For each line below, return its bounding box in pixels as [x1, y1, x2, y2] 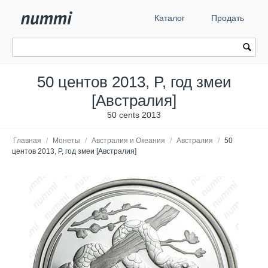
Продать [211, 13, 244, 23]
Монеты [53, 136, 80, 145]
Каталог [154, 13, 185, 23]
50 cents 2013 [107, 110, 161, 120]
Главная [13, 136, 41, 145]
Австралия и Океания [92, 136, 165, 145]
